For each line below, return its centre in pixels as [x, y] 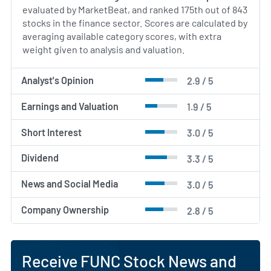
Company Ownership [65, 210]
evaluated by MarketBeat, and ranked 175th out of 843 [135, 9]
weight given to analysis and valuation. [104, 49]
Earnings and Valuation [70, 106]
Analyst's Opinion [58, 80]
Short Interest [52, 132]
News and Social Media [70, 184]
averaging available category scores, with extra [122, 36]
